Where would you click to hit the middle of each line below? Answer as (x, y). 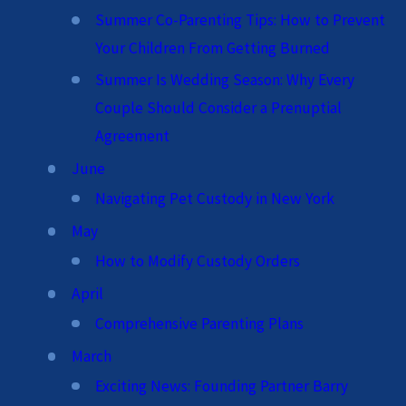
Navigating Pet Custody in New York (215, 198)
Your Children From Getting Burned (213, 48)
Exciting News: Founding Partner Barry (222, 386)
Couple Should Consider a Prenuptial (219, 107)
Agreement (133, 135)
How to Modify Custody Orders (198, 261)
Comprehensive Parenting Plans (200, 323)
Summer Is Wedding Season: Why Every (225, 79)
